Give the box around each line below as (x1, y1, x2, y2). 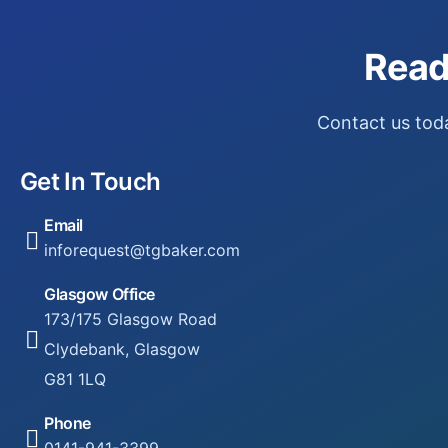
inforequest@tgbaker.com (44, 240, 240, 261)
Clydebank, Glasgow (44, 339, 200, 360)
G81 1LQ (44, 369, 106, 390)
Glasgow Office (44, 284, 155, 305)
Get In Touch (20, 167, 161, 197)
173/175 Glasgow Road (44, 309, 217, 330)
